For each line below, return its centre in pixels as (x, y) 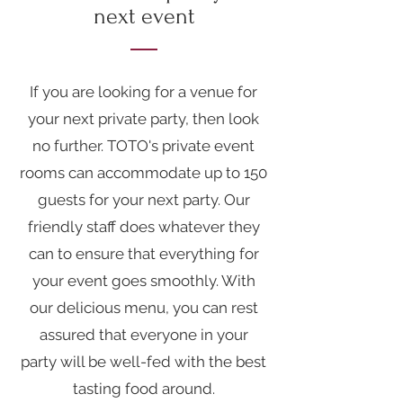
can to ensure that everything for (143, 254)
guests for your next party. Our (143, 200)
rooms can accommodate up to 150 (143, 173)
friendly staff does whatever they (143, 227)
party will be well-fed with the (128, 362)
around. (186, 389)
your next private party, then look (143, 119)
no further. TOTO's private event (143, 146)
